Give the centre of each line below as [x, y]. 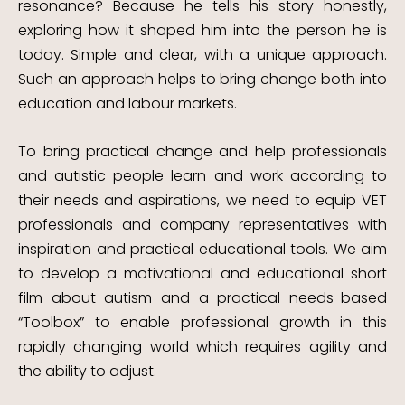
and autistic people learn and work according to [202, 175]
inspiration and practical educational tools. [176, 249]
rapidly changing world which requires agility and [202, 346]
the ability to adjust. [87, 371]
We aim [360, 249]
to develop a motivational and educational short [202, 273]
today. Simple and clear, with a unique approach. [202, 55]
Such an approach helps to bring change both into [202, 80]
